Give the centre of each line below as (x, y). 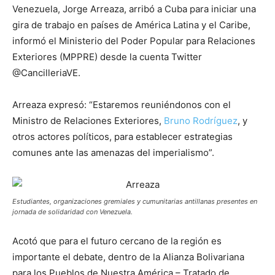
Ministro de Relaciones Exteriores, (88, 121)
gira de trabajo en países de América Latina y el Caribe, (131, 25)
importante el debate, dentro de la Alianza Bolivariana (128, 257)
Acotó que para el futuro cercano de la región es (117, 241)
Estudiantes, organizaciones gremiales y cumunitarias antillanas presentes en (135, 201)
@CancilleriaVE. (46, 73)
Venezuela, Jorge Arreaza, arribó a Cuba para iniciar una (134, 9)
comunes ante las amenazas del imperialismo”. (113, 153)
